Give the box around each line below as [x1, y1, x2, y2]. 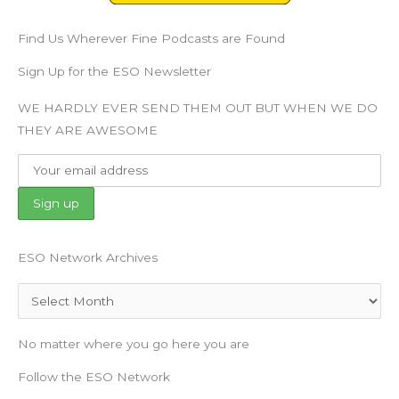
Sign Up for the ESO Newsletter [18, 64, 211, 79]
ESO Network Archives [18, 249, 158, 265]
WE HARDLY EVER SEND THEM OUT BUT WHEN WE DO [18, 101, 378, 116]
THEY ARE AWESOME [18, 123, 158, 138]
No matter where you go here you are [18, 337, 249, 352]
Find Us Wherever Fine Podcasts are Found [18, 31, 285, 46]
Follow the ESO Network [18, 370, 170, 385]
